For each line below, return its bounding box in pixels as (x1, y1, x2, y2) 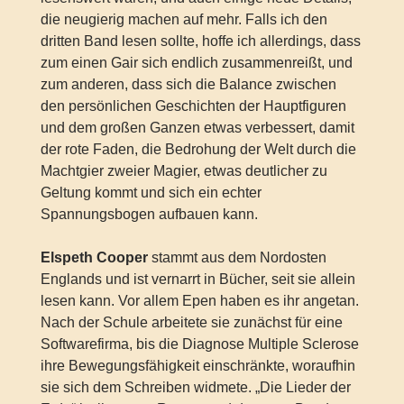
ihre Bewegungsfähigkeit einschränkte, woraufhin (40, 357, 355, 373)
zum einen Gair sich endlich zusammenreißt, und (40, 54, 353, 70)
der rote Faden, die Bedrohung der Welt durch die (40, 141, 356, 157)
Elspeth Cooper (40, 249, 148, 265)
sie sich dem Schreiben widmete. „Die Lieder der (40, 379, 351, 395)
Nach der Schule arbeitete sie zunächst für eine (40, 314, 343, 330)
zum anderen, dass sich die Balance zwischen (40, 76, 336, 92)
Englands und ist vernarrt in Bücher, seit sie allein (40, 271, 355, 287)
